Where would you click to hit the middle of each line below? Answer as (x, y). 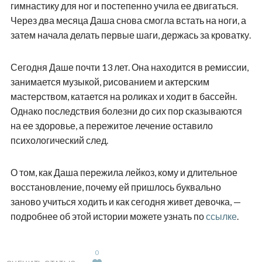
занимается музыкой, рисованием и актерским (110, 82)
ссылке (221, 216)
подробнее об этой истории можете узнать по (108, 216)
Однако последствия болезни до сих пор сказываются (126, 111)
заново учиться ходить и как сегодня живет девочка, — (125, 202)
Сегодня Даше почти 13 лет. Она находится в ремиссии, (129, 67)
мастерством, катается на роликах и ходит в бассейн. (123, 96)
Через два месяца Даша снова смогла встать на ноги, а (128, 20)
